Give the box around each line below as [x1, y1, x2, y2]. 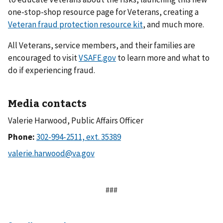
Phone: [8, 131, 36, 142]
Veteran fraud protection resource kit [8, 19, 143, 30]
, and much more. [143, 19, 204, 30]
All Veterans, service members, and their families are [8, 40, 195, 51]
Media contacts [8, 96, 87, 110]
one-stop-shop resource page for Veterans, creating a [8, 6, 199, 18]
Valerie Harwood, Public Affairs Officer [8, 115, 143, 126]
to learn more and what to [116, 52, 210, 63]
